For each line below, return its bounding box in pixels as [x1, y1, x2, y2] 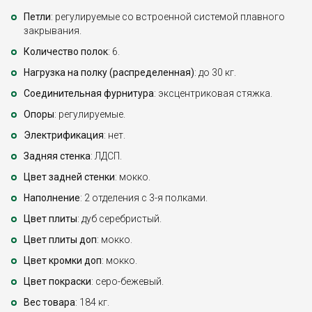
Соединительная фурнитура [24, 88, 154, 100]
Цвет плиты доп [24, 234, 97, 246]
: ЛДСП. [91, 150, 122, 162]
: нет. [104, 130, 125, 141]
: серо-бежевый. [91, 276, 164, 288]
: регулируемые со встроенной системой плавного [51, 11, 285, 23]
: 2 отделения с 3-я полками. [80, 192, 208, 204]
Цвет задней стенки [24, 171, 115, 183]
